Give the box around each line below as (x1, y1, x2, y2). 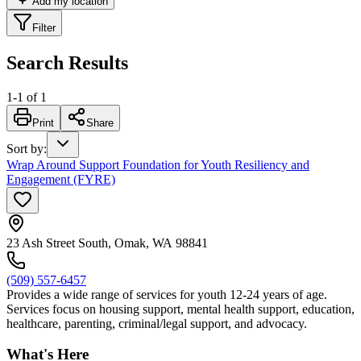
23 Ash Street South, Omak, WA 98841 (6, 235, 208, 250)
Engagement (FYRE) (6, 172, 115, 186)
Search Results (6, 52, 128, 73)
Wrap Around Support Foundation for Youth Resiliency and (6, 157, 309, 172)
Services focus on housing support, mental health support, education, (6, 301, 355, 316)
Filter (32, 21, 56, 34)
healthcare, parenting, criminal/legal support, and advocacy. (6, 316, 307, 330)
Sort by (6, 141, 44, 156)
